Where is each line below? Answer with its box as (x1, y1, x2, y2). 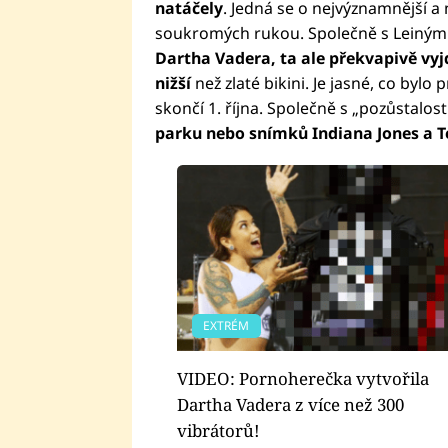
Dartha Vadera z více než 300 (177, 392, 404, 416)
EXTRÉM (203, 316, 250, 334)
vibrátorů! (177, 418, 260, 442)
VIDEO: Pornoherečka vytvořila (177, 366, 429, 390)
